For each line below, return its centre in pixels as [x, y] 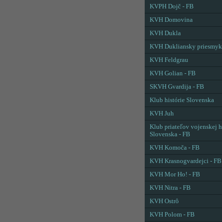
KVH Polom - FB [172, 215]
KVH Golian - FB [173, 73]
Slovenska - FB [170, 134]
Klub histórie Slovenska [182, 100]
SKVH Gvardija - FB [177, 87]
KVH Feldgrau [169, 60]
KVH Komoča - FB [175, 148]
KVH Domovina [171, 20]
